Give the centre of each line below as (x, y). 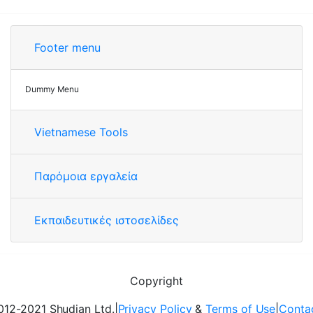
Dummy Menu (52, 89)
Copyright (156, 281)
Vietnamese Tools (81, 132)
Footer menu (67, 48)
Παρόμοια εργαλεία (86, 176)
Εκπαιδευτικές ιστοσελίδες (107, 220)
